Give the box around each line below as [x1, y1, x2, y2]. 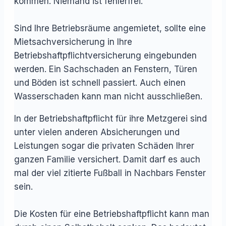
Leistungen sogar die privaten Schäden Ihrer [14, 140, 194, 151]
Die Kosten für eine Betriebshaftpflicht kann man [14, 208, 209, 219]
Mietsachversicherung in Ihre [14, 36, 132, 47]
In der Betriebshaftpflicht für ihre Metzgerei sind [14, 113, 207, 124]
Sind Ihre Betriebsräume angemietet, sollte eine [14, 23, 206, 33]
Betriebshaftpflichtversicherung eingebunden [14, 50, 197, 61]
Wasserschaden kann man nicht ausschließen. [14, 91, 202, 101]
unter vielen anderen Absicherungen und [14, 127, 180, 137]
